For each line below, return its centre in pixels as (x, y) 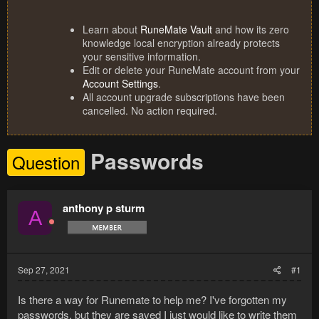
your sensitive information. (142, 57)
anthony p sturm (104, 208)
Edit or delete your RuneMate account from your (191, 70)
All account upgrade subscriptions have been (184, 97)
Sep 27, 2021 (44, 270)
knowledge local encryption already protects (181, 43)
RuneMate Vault (176, 30)
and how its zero (251, 30)
